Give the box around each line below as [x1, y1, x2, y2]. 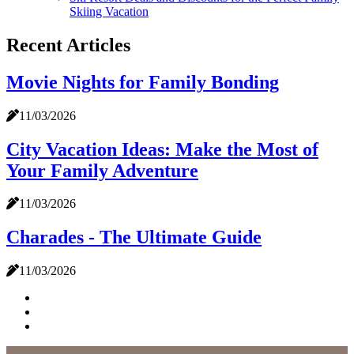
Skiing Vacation [70, 4, 149, 18]
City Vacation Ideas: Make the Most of [6, 138, 318, 160]
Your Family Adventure [6, 160, 198, 181]
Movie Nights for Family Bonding [6, 71, 279, 92]
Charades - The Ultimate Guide [6, 227, 262, 248]
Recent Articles [6, 34, 130, 55]
